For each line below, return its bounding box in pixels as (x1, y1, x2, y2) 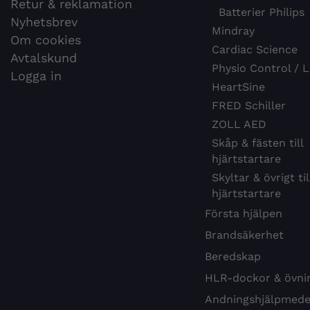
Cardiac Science (211, 43, 298, 57)
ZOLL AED (211, 118, 266, 131)
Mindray (211, 24, 255, 38)
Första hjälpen (204, 207, 282, 221)
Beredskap (204, 250, 261, 264)
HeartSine (211, 80, 265, 94)
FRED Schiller (211, 99, 286, 113)
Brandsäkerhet (204, 228, 284, 242)
